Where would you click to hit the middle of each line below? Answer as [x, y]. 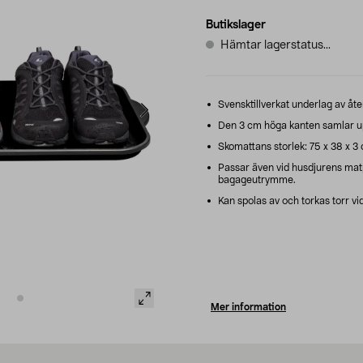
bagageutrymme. [257, 179]
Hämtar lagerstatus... [275, 45]
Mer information [248, 307]
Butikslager [236, 25]
